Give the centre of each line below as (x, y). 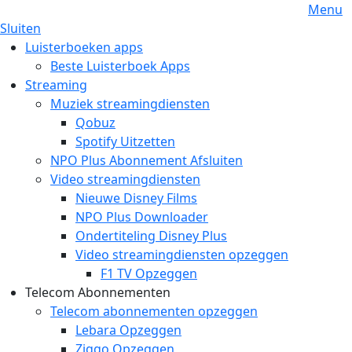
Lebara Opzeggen (128, 330)
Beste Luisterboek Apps (120, 66)
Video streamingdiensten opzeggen (182, 255)
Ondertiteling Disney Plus (151, 236)
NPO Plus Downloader (142, 217)
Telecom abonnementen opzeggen (154, 311)
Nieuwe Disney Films (136, 198)
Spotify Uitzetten (125, 141)
